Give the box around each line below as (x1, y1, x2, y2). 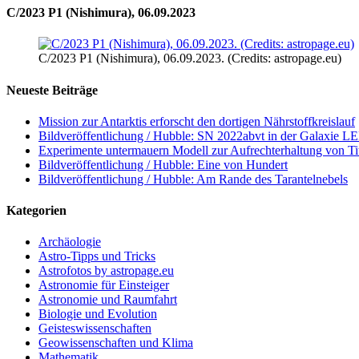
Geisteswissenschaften (38, 321, 151, 336)
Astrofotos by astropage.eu (38, 264, 174, 278)
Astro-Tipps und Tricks (38, 249, 155, 264)
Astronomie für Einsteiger (38, 278, 169, 292)
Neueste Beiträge (6, 83, 98, 97)
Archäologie (38, 235, 101, 249)
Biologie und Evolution (38, 307, 157, 321)
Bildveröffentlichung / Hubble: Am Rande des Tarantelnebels (38, 171, 348, 186)
